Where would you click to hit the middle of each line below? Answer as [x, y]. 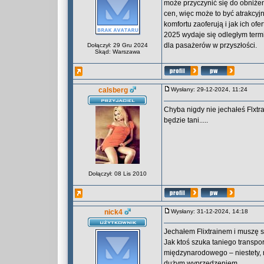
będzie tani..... [186, 120]
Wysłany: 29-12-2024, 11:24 [212, 89]
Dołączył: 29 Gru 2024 [117, 45]
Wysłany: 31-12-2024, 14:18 [212, 211]
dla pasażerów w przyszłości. [210, 45]
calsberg [113, 90]
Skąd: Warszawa [117, 52]
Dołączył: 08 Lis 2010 [117, 174]
